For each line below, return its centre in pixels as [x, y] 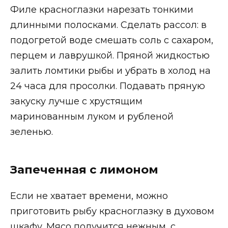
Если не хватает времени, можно [89, 196]
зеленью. [32, 132]
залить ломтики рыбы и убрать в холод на [110, 70]
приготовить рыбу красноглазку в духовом [112, 211]
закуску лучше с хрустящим [76, 101]
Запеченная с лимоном [84, 169]
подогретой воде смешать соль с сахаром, [112, 40]
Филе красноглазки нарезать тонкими [102, 9]
